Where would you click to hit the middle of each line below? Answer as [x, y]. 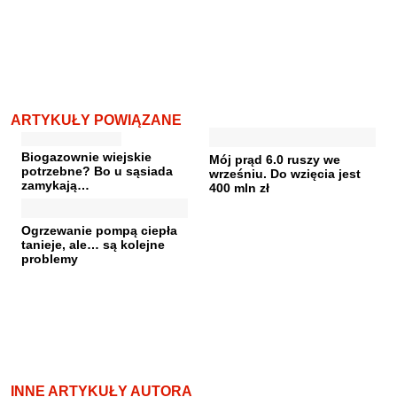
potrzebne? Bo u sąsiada [97, 171]
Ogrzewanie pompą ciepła [99, 230]
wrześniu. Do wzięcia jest [285, 173]
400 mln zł [239, 187]
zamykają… [55, 185]
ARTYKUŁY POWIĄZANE [96, 120]
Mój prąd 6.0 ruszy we [275, 159]
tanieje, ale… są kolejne [93, 244]
